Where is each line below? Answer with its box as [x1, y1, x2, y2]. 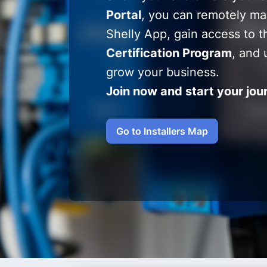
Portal [106, 8, 141, 22]
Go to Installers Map [116, 125, 208, 137]
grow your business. [106, 65, 219, 79]
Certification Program [106, 46, 232, 60]
